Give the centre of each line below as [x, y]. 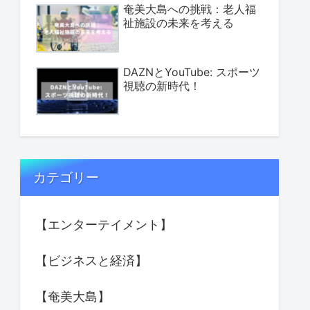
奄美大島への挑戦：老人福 [190, 9]
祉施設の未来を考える [179, 22]
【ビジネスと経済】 [91, 260]
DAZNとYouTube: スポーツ [192, 72]
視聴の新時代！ [162, 85]
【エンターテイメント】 [104, 224]
